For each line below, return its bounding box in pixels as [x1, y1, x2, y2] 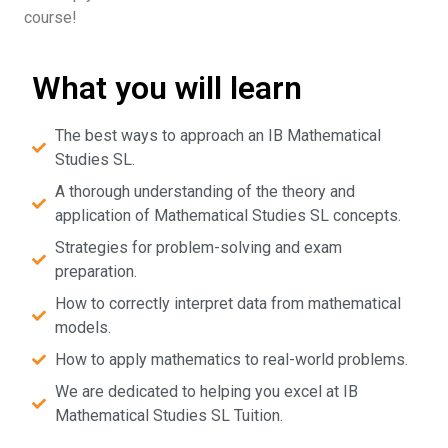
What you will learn [32, 69, 302, 108]
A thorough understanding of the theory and [54, 182, 355, 202]
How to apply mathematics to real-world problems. [54, 350, 408, 370]
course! [24, 7, 77, 27]
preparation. [54, 262, 137, 282]
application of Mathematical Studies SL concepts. [54, 206, 401, 226]
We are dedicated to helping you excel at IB [54, 382, 358, 402]
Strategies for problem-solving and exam [54, 238, 342, 258]
